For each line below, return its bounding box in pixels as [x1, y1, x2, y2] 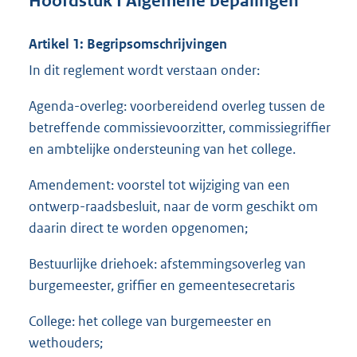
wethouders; [29, 333, 103, 351]
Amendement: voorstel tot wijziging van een [29, 175, 290, 194]
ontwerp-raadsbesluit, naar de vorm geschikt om [29, 197, 318, 215]
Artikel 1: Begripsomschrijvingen [29, 34, 227, 53]
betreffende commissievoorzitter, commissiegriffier [29, 118, 331, 136]
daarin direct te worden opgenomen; [29, 218, 248, 237]
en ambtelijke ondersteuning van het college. [29, 139, 296, 158]
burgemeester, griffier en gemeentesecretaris [29, 276, 295, 294]
